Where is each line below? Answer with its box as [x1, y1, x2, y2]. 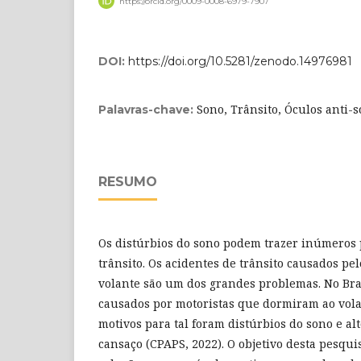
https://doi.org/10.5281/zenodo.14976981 [128, 54, 352, 69]
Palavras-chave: [98, 102, 197, 118]
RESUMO [98, 174, 157, 190]
